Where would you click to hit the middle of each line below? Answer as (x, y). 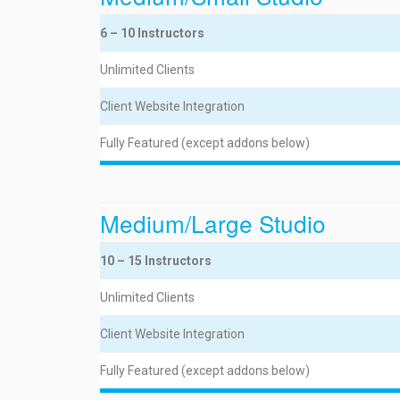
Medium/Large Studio (213, 223)
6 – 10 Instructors (152, 33)
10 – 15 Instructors (156, 261)
